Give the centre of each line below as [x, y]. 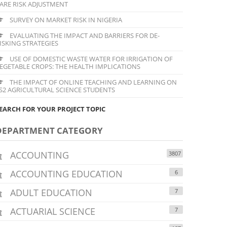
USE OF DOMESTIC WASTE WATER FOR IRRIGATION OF [90, 59]
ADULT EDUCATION [50, 192]
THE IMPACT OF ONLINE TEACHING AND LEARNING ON [92, 82]
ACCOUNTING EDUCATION [65, 174]
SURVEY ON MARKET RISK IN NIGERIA [65, 20]
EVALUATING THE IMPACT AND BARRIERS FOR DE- [84, 35]
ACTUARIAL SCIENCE [51, 211]
